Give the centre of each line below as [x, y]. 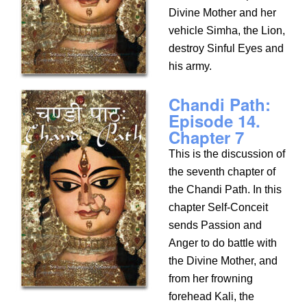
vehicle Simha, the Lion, [227, 30]
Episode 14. [215, 121]
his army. [191, 66]
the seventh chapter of [222, 172]
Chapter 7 [207, 137]
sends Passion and [216, 225]
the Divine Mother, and [223, 261]
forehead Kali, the [212, 296]
